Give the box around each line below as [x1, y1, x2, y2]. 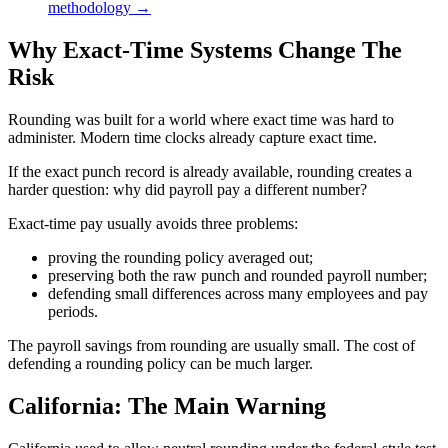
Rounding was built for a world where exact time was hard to [8, 111, 394, 129]
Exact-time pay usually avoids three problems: [8, 215, 298, 233]
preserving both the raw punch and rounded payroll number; [48, 267, 427, 285]
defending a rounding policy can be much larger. [8, 355, 313, 373]
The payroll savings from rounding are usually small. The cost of [8, 337, 415, 355]
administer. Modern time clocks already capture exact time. [8, 129, 377, 147]
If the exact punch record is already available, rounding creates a [8, 163, 412, 181]
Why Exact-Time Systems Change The [8, 37, 402, 64]
